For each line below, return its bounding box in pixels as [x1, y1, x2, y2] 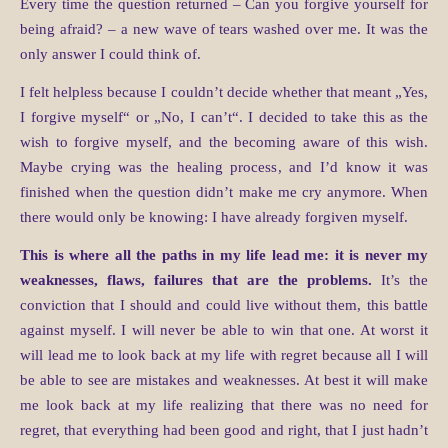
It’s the [372, 272, 428, 289]
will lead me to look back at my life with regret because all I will [20, 347, 428, 364]
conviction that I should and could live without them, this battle [20, 297, 428, 314]
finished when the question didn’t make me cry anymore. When [20, 184, 428, 201]
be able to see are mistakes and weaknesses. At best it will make [20, 372, 428, 389]
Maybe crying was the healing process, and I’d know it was [20, 159, 428, 176]
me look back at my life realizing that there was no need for [20, 397, 428, 414]
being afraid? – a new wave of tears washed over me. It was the [20, 21, 428, 38]
